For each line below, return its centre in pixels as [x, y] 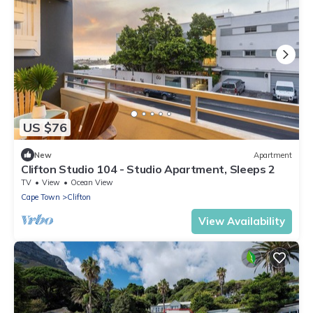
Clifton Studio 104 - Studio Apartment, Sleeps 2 [148, 169]
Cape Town [41, 197]
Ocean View [92, 183]
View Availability [242, 221]
